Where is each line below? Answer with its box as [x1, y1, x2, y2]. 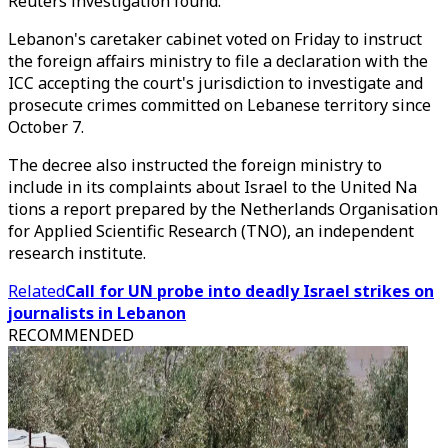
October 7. [8, 116, 84, 138]
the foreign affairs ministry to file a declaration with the [8, 50, 428, 72]
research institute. [8, 242, 146, 264]
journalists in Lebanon [8, 302, 186, 324]
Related [8, 280, 65, 302]
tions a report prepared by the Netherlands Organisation [8, 198, 438, 220]
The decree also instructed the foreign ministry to [8, 154, 382, 176]
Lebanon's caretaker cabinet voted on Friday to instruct [8, 28, 422, 50]
